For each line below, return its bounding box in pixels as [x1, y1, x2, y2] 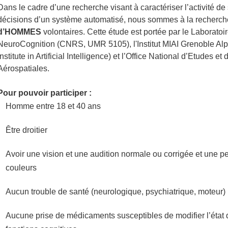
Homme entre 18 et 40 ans [5, 101, 101, 110]
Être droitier [5, 125, 47, 134]
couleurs [5, 163, 37, 172]
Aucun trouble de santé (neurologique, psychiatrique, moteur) [5, 187, 225, 196]
